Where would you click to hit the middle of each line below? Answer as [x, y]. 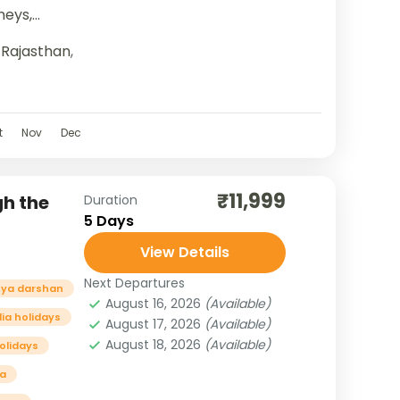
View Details [184, 252]
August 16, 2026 [154, 304]
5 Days [108, 221]
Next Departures [134, 283]
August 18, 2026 [154, 345]
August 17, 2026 [154, 324]
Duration [110, 200]
